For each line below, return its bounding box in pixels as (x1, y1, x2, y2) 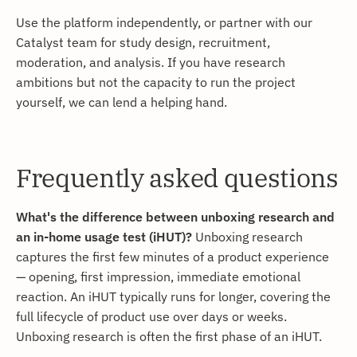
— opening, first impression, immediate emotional (16, 268, 300, 285)
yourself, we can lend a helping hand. (16, 93, 227, 111)
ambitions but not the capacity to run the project (16, 73, 296, 91)
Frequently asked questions (16, 161, 339, 195)
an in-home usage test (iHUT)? (16, 228, 192, 245)
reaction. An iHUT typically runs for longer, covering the (16, 288, 331, 305)
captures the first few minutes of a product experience (16, 248, 329, 265)
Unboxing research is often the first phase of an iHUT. (16, 328, 322, 345)
